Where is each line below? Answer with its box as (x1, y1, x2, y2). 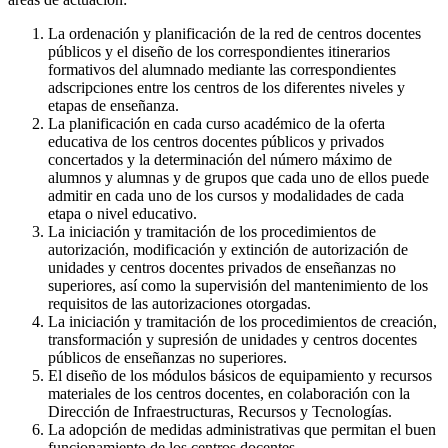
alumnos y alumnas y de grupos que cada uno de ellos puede (48, 168, 429, 186)
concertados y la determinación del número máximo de (48, 150, 392, 168)
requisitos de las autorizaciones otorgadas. (48, 294, 311, 312)
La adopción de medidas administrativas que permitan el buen (48, 420, 436, 438)
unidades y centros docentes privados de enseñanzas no (48, 258, 396, 276)
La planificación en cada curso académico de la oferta (48, 114, 385, 132)
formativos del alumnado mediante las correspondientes (48, 60, 396, 78)
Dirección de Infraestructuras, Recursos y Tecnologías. (48, 402, 392, 420)
